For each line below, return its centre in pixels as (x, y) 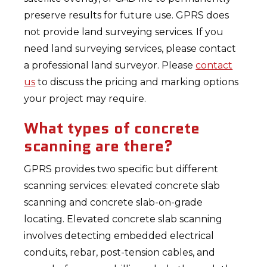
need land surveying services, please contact (130, 49)
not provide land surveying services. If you (124, 32)
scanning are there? (99, 146)
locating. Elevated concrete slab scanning (123, 219)
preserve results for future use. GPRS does (127, 15)
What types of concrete (112, 128)
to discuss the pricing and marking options (137, 82)
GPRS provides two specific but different (121, 169)
